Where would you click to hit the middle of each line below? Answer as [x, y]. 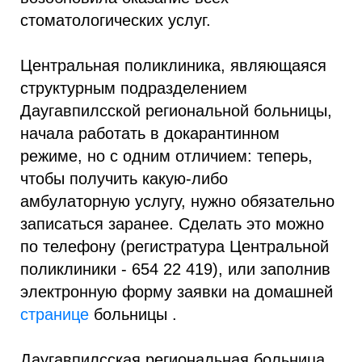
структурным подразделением [134, 88]
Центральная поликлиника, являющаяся [173, 66]
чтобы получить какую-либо [124, 179]
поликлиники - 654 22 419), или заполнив [175, 269]
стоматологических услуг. [116, 21]
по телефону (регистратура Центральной [175, 247]
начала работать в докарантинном [150, 134]
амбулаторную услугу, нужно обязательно [177, 202]
